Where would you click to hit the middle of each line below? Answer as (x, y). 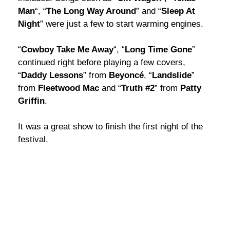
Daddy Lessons (52, 75)
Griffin (31, 101)
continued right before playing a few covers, (102, 63)
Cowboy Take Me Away (67, 50)
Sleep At (178, 11)
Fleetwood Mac (69, 88)
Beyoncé (126, 75)
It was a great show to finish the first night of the (110, 127)
